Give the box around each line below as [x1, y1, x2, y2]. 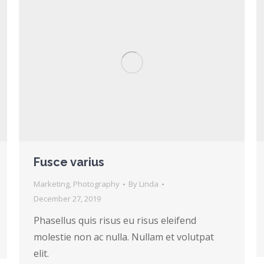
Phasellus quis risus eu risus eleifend [34, 214, 196, 227]
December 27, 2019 [34, 193, 101, 204]
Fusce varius [34, 155, 104, 170]
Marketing [34, 179, 70, 190]
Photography [73, 179, 120, 190]
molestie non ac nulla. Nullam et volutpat [34, 230, 214, 244]
